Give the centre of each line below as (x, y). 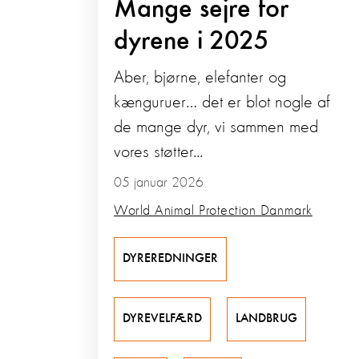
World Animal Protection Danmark (213, 211)
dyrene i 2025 (191, 42)
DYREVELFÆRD (162, 319)
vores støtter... (158, 153)
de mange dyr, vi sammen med (216, 128)
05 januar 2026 (159, 183)
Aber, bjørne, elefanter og (200, 78)
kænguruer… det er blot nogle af (222, 103)
